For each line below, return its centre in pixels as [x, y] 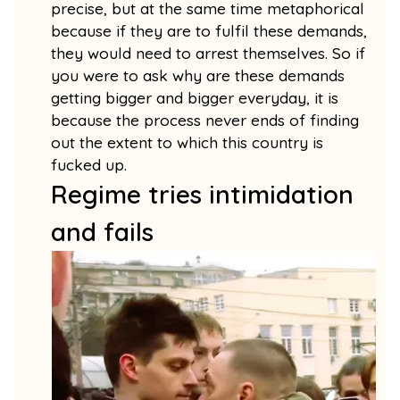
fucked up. [94, 164]
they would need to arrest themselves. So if [208, 53]
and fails [103, 231]
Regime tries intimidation [203, 194]
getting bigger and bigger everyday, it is [195, 97]
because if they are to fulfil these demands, [209, 30]
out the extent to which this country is [187, 142]
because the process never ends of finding [205, 120]
